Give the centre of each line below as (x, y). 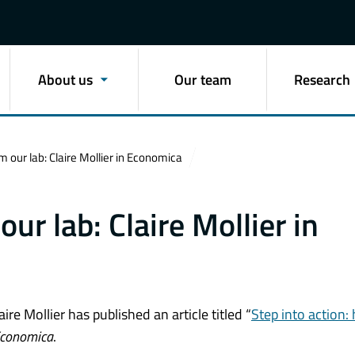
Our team (202, 79)
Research (323, 79)
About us (65, 79)
